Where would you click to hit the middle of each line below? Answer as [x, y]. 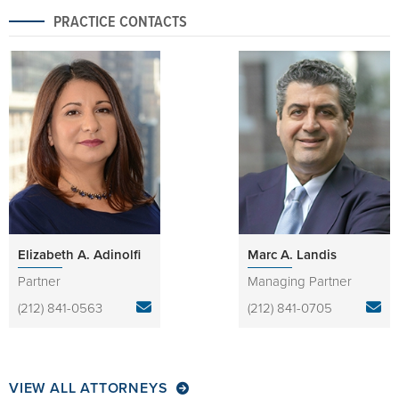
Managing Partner [300, 281]
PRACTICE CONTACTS [120, 21]
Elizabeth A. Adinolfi [79, 254]
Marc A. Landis [292, 254]
